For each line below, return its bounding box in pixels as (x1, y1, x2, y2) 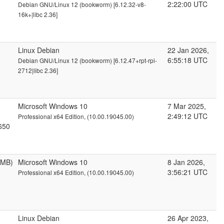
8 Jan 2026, (167, 157, 205, 167)
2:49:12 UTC (167, 111, 207, 121)
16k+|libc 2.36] (18, 10, 57, 18)
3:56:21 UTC (167, 167, 207, 177)
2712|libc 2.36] (18, 66, 58, 74)
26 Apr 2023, (167, 213, 208, 223)
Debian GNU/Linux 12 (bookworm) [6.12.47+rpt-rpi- (18, 56, 157, 64)
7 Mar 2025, (167, 101, 206, 111)
